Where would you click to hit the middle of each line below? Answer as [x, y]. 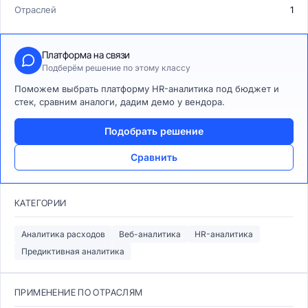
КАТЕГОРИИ [41, 203]
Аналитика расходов [63, 234]
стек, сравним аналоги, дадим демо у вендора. [120, 102]
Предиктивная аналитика [73, 251]
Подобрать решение [154, 131]
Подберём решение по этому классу [116, 67]
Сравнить [154, 157]
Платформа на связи [86, 54]
